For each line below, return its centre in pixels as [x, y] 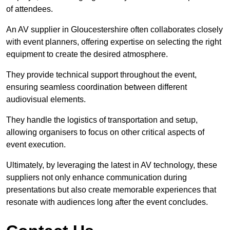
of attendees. [30, 9]
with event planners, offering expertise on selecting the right [114, 42]
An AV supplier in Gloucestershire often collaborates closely [114, 29]
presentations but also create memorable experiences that [111, 189]
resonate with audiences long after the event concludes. [107, 202]
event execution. [36, 144]
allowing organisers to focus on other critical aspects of [105, 132]
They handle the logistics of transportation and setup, [102, 120]
